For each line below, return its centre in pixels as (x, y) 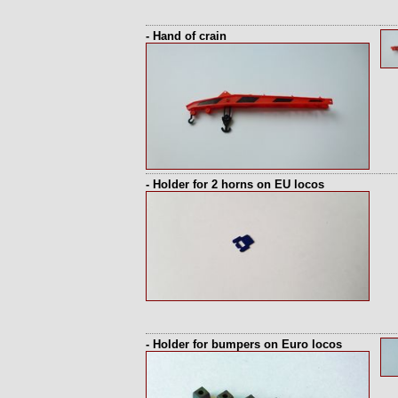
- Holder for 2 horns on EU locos (235, 184)
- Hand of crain (186, 36)
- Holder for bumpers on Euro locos (244, 344)
